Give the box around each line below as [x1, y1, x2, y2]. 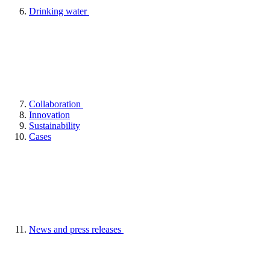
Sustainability [29, 120, 80, 131]
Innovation [29, 109, 70, 120]
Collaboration [29, 98, 83, 109]
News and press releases [29, 224, 124, 234]
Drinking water [29, 5, 89, 16]
